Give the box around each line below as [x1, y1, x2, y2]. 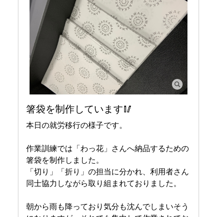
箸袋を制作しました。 [26, 154, 104, 165]
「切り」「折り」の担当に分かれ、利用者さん [26, 165, 189, 177]
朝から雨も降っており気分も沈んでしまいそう [26, 200, 189, 212]
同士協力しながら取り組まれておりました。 [26, 177, 182, 188]
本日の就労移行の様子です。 [26, 119, 127, 130]
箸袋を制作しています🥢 [26, 101, 133, 115]
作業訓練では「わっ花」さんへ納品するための [26, 142, 189, 154]
